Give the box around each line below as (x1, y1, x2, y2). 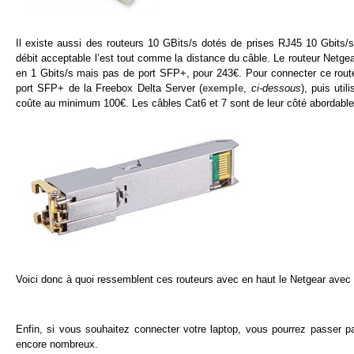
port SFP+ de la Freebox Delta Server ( (16, 81, 203, 94)
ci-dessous (250, 81, 301, 94)
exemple (202, 81, 244, 94)
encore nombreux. (16, 338, 98, 351)
